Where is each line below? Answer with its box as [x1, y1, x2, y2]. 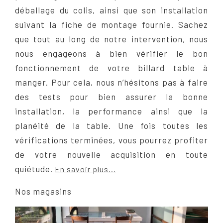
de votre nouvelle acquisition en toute [15, 149, 208, 160]
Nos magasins [15, 186, 72, 197]
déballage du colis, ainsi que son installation [15, 5, 208, 15]
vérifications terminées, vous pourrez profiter [15, 135, 208, 145]
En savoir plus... [55, 164, 116, 174]
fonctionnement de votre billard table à [15, 63, 208, 73]
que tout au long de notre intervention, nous [15, 34, 208, 44]
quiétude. [15, 164, 55, 174]
